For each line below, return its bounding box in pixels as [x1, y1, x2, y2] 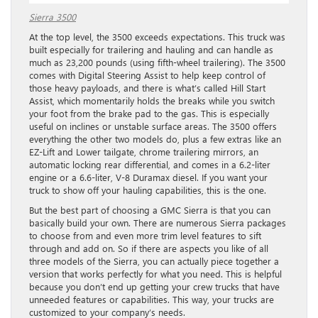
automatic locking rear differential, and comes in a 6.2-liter [29, 158, 270, 171]
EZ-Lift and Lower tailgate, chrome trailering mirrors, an [29, 146, 258, 158]
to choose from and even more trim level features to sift [29, 229, 261, 242]
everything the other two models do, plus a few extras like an [29, 133, 281, 146]
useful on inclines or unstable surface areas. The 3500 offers [29, 120, 277, 133]
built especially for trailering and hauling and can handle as [29, 43, 273, 56]
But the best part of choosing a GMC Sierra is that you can [29, 204, 270, 216]
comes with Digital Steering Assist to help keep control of [29, 69, 265, 82]
